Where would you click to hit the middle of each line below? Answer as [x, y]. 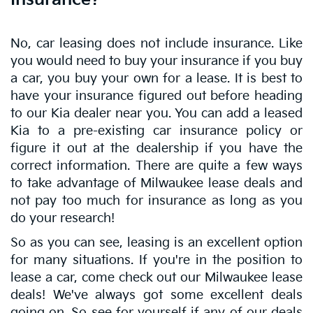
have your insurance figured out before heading [156, 96]
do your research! [63, 218]
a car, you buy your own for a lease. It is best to [156, 78]
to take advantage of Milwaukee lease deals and [156, 183]
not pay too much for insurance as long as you [156, 201]
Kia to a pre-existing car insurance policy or [156, 131]
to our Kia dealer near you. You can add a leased [156, 113]
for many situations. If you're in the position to [156, 260]
